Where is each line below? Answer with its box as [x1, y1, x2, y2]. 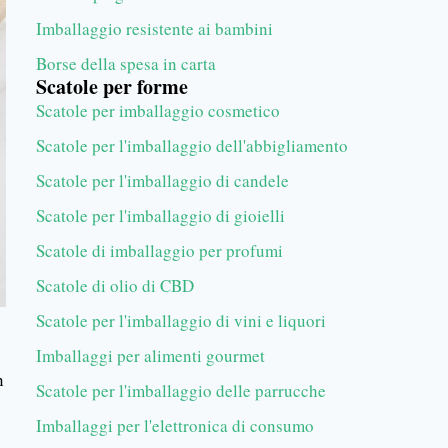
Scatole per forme [36, 72, 188, 101]
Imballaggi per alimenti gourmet [36, 344, 265, 367]
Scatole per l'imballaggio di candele [36, 169, 289, 192]
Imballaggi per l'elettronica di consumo [36, 414, 314, 437]
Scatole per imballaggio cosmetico [36, 99, 280, 122]
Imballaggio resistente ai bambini [36, 17, 273, 40]
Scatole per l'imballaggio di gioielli [36, 204, 285, 227]
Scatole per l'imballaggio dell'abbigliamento [36, 134, 348, 157]
